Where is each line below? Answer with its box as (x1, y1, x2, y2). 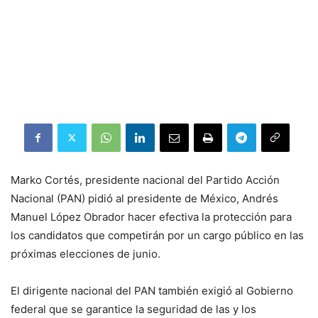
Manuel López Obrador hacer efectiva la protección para (11, 209, 292, 224)
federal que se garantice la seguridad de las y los (11, 302, 256, 316)
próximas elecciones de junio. (11, 246, 160, 261)
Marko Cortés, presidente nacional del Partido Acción (11, 172, 280, 187)
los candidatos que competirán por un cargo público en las (11, 228, 304, 242)
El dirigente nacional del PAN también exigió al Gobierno (11, 283, 293, 297)
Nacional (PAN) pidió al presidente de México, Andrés (11, 191, 278, 205)
